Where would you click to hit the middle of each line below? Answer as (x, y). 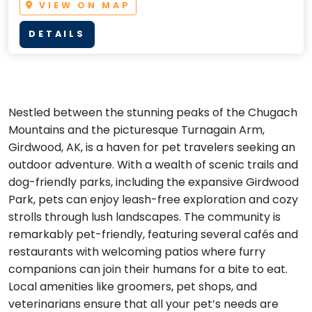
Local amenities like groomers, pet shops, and (133, 286)
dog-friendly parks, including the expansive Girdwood (154, 182)
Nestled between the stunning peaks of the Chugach (153, 112)
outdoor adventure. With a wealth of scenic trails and (153, 164)
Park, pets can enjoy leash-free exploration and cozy (153, 199)
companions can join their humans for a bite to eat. (148, 269)
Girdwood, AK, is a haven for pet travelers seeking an (152, 147)
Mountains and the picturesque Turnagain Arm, (136, 130)
